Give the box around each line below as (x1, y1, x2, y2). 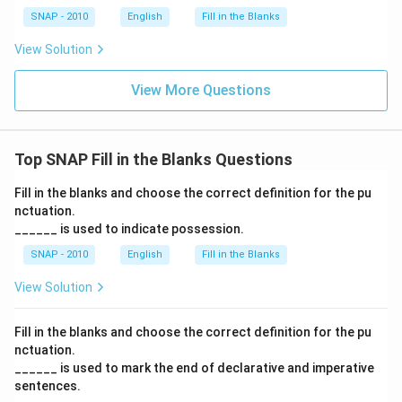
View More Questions (131, 82, 271, 99)
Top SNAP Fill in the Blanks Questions (14, 150, 293, 169)
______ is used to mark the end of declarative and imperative (14, 361, 374, 375)
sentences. (14, 379, 81, 393)
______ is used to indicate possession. (14, 222, 244, 236)
